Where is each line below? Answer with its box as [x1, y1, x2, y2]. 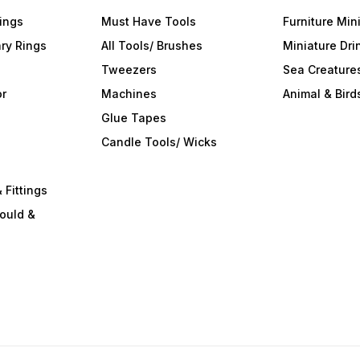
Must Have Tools [101, 14, 197, 28]
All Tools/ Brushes [101, 39, 203, 52]
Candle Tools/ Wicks [101, 135, 218, 149]
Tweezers [101, 63, 157, 76]
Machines [101, 87, 157, 100]
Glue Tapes [101, 111, 167, 125]
